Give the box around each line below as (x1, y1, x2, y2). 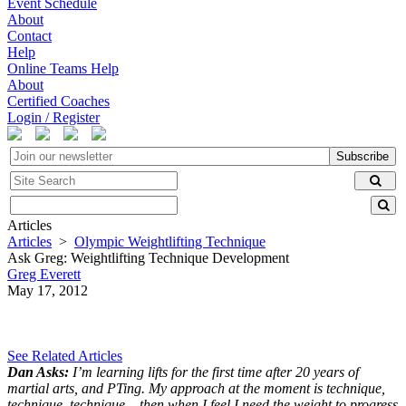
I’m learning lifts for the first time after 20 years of (69, 364, 359, 380)
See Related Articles (7, 348, 122, 363)
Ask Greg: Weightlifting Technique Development (7, 250, 289, 266)
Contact (7, 28, 52, 43)
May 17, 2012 (7, 283, 88, 298)
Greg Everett (7, 266, 81, 282)
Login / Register (7, 110, 100, 125)
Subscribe (336, 150, 389, 163)
